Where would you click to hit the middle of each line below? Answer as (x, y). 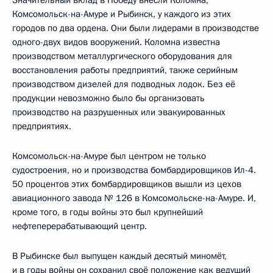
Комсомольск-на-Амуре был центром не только (109, 156)
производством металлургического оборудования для (122, 56)
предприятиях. (42, 126)
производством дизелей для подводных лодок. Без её (124, 84)
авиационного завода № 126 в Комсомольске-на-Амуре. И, (134, 198)
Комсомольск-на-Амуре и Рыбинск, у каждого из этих (122, 14)
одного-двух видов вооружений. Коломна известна (116, 42)
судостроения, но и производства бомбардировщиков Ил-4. (134, 170)
